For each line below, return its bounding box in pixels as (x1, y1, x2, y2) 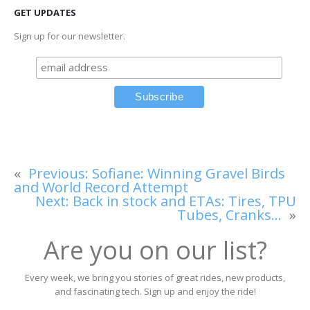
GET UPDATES (14, 6, 76, 19)
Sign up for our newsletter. (14, 29, 125, 42)
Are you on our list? (43, 233, 267, 268)
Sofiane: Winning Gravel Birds (92, 163, 285, 183)
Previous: (28, 163, 89, 183)
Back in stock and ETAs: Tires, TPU (73, 191, 296, 210)
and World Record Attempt (14, 177, 188, 197)
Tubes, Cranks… (177, 205, 282, 224)
